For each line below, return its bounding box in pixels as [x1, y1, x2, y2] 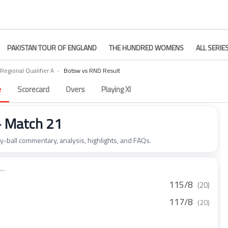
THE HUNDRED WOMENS [109, 42, 184, 53]
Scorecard [17, 83, 49, 95]
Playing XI [101, 83, 131, 95]
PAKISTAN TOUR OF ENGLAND [7, 42, 97, 53]
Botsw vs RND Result [64, 66, 120, 75]
